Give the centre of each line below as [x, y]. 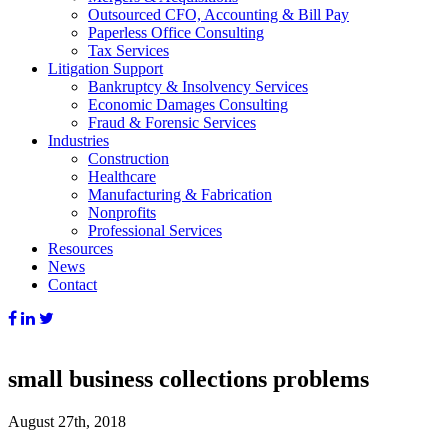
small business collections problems [188, 378]
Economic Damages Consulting [188, 104]
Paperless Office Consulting [176, 32]
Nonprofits [122, 212]
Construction [128, 158]
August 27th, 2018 [67, 421]
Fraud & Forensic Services [172, 122]
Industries [78, 140]
